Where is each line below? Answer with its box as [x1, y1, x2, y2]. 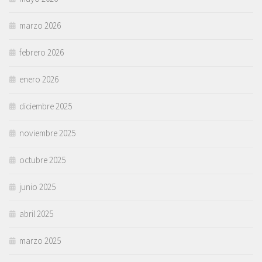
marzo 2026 [19, 20, 61, 32]
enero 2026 [19, 74, 58, 85]
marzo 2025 [19, 235, 61, 247]
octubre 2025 [19, 154, 65, 166]
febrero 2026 [19, 47, 64, 58]
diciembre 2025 [19, 101, 72, 112]
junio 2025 [19, 181, 56, 193]
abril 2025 [19, 208, 53, 220]
